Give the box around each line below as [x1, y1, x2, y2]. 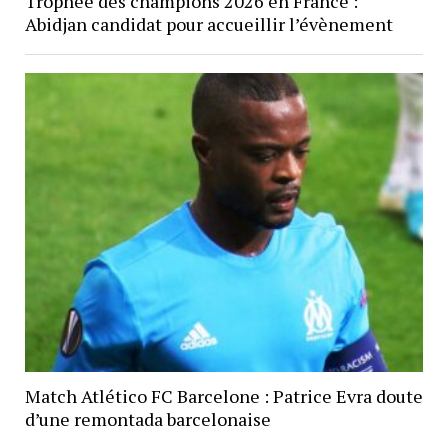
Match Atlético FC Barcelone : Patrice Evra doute [24, 384, 423, 409]
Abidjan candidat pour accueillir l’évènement [24, 12, 393, 37]
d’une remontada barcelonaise [24, 407, 271, 432]
